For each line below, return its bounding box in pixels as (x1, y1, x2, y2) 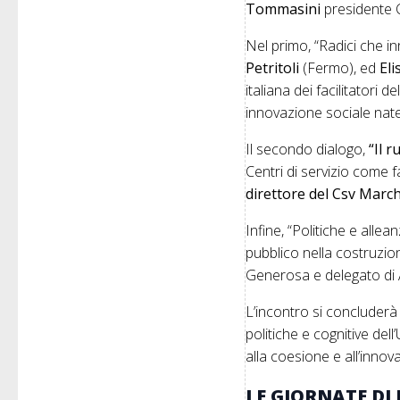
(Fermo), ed (303, 58, 380, 79)
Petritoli (246, 58, 304, 79)
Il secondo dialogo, (246, 139, 370, 160)
